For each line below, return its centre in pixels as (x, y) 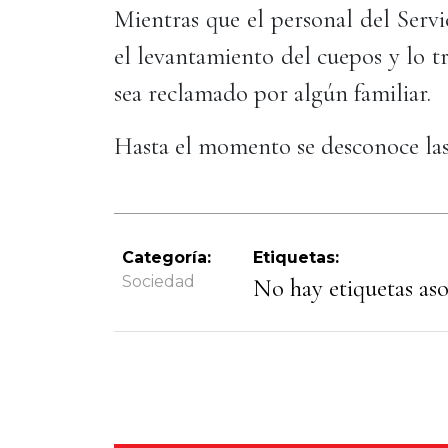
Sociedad (158, 281)
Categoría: (166, 257)
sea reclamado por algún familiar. (272, 93)
